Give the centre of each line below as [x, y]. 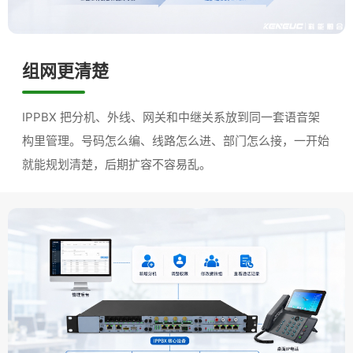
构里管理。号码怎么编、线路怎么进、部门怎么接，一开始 [176, 140]
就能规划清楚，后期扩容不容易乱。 [117, 164]
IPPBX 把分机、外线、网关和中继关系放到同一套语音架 [171, 117]
